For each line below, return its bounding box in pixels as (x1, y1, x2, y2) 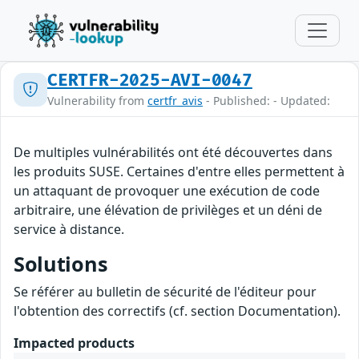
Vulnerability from (47, 93, 147, 108)
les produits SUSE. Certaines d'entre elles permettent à (14, 163, 345, 180)
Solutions (14, 250, 108, 277)
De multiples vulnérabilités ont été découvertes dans (14, 143, 333, 161)
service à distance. (14, 220, 124, 238)
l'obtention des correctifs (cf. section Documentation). (14, 302, 341, 320)
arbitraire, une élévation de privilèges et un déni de (14, 201, 322, 219)
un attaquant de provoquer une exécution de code (14, 182, 320, 200)
